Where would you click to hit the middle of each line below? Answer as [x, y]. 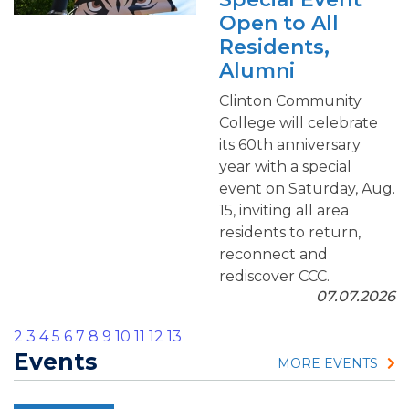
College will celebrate [299, 123]
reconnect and [273, 254]
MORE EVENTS [328, 363]
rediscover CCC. [274, 276]
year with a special [285, 167]
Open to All [279, 23]
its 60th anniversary [290, 145]
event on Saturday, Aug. [307, 189]
